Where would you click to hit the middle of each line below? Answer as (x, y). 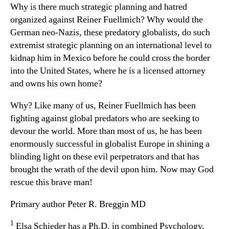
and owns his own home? (56, 83)
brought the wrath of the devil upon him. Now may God (112, 169)
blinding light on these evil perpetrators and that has (105, 156)
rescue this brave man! (51, 182)
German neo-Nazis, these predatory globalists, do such (110, 32)
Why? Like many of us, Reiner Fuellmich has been (103, 105)
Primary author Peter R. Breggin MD (78, 204)
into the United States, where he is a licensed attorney (108, 71)
